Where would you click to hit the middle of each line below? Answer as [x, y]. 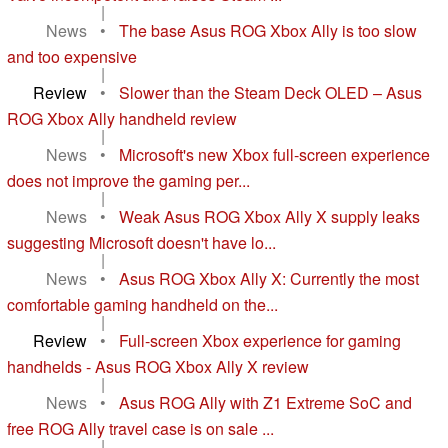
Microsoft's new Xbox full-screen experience [274, 155]
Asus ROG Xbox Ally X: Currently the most [269, 279]
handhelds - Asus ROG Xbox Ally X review [158, 367]
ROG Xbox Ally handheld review [122, 119]
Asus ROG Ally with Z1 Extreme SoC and [265, 403]
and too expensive [72, 57]
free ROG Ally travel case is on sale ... [140, 429]
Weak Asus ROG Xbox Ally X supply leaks [269, 217]
